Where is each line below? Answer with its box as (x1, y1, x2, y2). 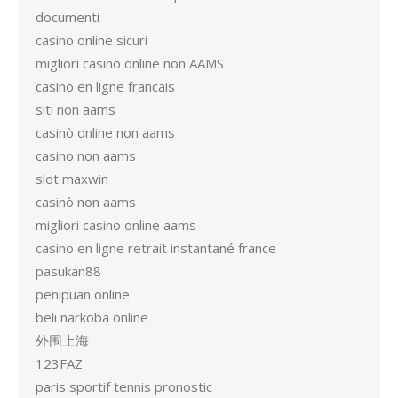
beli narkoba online (36, 308, 148, 326)
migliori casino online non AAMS (36, 54, 224, 72)
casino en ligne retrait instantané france (36, 239, 276, 257)
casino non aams (36, 147, 136, 164)
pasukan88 (36, 262, 101, 280)
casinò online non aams (36, 123, 175, 141)
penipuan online (36, 285, 130, 303)
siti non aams (36, 100, 115, 118)
